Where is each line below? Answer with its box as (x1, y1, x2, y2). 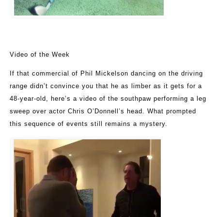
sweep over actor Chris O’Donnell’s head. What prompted (10, 108, 196, 115)
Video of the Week (10, 51, 70, 59)
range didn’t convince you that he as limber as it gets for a (10, 82, 202, 90)
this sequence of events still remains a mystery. (10, 120, 168, 128)
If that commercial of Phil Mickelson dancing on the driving (10, 70, 203, 77)
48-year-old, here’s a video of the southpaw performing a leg (10, 95, 206, 103)
